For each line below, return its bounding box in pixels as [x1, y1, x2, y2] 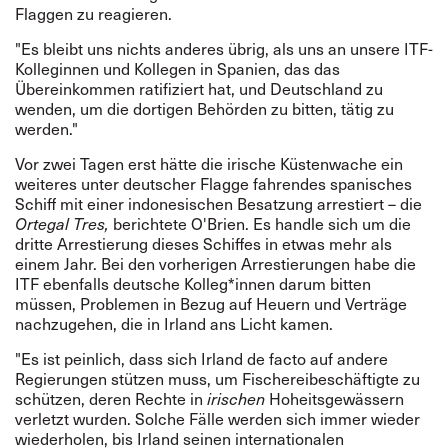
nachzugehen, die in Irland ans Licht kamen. [15, 313, 333, 334]
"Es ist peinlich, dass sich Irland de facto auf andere [15, 348, 388, 369]
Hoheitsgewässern [265, 388, 404, 409]
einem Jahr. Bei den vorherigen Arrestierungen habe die [15, 253, 416, 274]
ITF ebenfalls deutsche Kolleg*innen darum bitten [15, 273, 371, 294]
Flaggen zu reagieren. [15, 3, 172, 24]
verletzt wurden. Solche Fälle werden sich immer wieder [15, 408, 420, 429]
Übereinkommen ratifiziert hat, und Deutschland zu [15, 78, 383, 99]
